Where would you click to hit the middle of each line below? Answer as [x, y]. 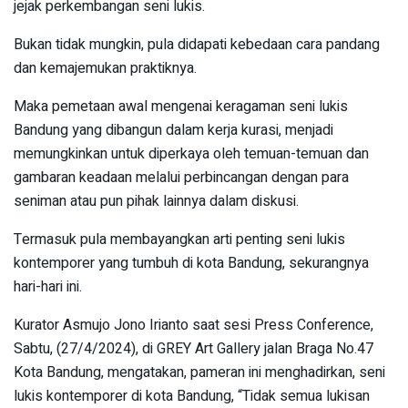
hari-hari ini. [48, 286]
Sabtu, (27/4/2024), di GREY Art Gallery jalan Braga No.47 [194, 348]
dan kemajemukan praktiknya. [105, 68]
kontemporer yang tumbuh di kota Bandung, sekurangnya [191, 263]
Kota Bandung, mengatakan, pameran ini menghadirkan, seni [199, 372]
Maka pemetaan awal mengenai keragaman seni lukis [181, 106]
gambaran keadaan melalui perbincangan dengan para [181, 177]
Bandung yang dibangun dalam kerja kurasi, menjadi [173, 130]
